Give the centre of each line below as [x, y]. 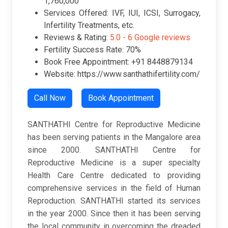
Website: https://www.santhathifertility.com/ [122, 74]
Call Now [50, 98]
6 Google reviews [159, 38]
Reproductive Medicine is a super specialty [114, 163]
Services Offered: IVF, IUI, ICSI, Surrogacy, [122, 13]
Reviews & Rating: [77, 38]
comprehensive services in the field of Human [114, 188]
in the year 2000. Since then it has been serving [114, 214]
